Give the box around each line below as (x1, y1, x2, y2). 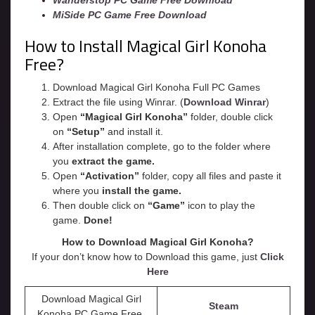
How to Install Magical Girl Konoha (25, 33, 266, 59)
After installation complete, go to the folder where (53, 141, 271, 153)
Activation (85, 170, 134, 182)
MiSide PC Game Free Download (53, 9, 207, 21)
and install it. (105, 126, 163, 138)
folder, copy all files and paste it (139, 170, 281, 182)
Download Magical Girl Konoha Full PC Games (53, 82, 260, 94)
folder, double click (188, 111, 273, 123)
